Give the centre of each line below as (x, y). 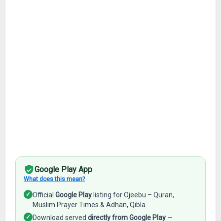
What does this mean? (55, 179)
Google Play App (64, 169)
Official (44, 195)
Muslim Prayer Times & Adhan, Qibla (89, 205)
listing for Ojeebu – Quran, (133, 195)
